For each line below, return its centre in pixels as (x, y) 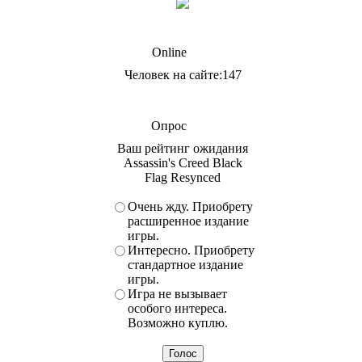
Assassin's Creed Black (183, 163)
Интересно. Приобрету (191, 250)
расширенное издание (188, 221)
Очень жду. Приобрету (190, 206)
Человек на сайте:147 (183, 75)
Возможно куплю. (178, 323)
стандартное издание (185, 265)
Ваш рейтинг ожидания (183, 148)
